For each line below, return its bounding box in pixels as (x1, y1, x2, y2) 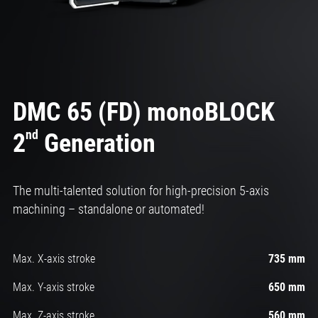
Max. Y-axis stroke (12, 280, 94, 295)
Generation (38, 128, 155, 159)
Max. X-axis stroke (12, 252, 95, 266)
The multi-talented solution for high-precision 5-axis (12, 183, 269, 199)
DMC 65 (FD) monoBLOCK (12, 97, 275, 128)
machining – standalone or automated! (12, 202, 204, 217)
